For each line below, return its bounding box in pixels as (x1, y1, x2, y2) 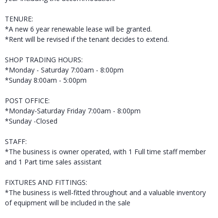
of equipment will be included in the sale (5, 198, 130, 208)
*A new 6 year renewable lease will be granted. (5, 24, 152, 34)
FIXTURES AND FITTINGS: (5, 178, 87, 187)
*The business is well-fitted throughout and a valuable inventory (5, 188, 206, 198)
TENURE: (5, 14, 33, 24)
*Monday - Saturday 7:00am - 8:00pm (5, 65, 124, 75)
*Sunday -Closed (5, 116, 57, 126)
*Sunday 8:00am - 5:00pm (5, 75, 87, 85)
